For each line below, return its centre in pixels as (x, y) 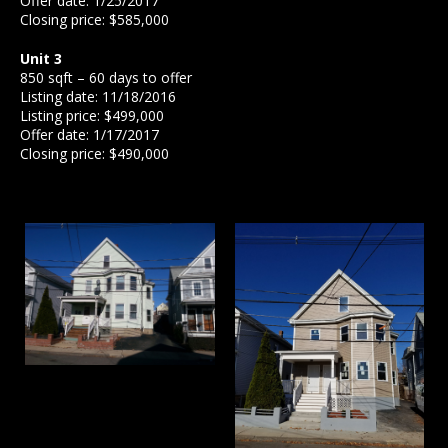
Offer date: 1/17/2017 (89, 134)
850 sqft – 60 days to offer (106, 77)
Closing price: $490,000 (94, 153)
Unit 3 (41, 58)
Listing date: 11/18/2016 (98, 96)
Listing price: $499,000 (92, 115)
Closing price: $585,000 (94, 19)
